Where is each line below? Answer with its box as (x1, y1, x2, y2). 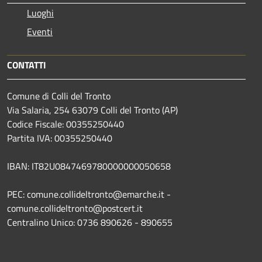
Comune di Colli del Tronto (7, 88, 111, 103)
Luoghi (27, 5, 54, 20)
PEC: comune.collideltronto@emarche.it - (7, 187, 171, 201)
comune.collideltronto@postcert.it (7, 201, 143, 215)
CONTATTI (7, 57, 46, 72)
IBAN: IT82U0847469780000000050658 (7, 158, 171, 173)
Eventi (27, 24, 53, 39)
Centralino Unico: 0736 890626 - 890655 (7, 215, 173, 229)
